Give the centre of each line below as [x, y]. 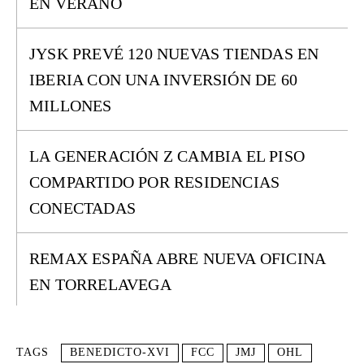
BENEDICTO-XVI [120, 352]
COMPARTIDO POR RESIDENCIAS [155, 182]
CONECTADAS [82, 208]
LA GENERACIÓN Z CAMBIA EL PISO [167, 156]
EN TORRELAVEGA [100, 284]
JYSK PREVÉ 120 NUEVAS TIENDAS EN [174, 54]
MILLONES [71, 106]
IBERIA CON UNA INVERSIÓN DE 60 [164, 80]
